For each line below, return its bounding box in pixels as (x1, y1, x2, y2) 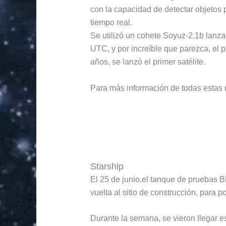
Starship (90, 161, 124, 172)
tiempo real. (90, 18, 132, 27)
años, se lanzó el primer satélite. (90, 58, 205, 67)
